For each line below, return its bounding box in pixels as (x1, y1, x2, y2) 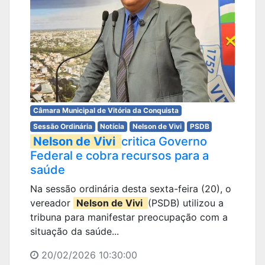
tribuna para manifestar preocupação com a (30, 211, 228, 223)
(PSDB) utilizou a (148, 197, 224, 209)
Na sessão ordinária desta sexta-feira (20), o (30, 183, 231, 195)
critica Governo (121, 134, 207, 148)
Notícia (100, 122, 125, 131)
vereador (30, 197, 73, 209)
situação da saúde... (30, 225, 119, 237)
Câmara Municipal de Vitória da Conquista (33, 106, 179, 115)
